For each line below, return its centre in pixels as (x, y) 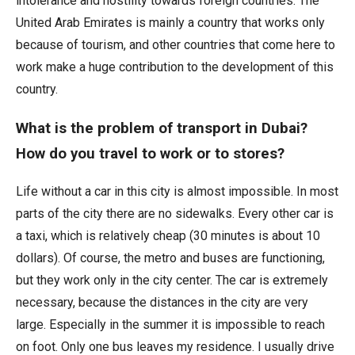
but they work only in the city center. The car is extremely (172, 281)
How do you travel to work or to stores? (150, 153)
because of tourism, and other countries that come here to (176, 44)
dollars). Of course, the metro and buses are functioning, (170, 258)
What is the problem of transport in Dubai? (162, 128)
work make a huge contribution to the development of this (175, 67)
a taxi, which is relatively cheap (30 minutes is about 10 (168, 236)
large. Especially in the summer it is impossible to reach (170, 325)
